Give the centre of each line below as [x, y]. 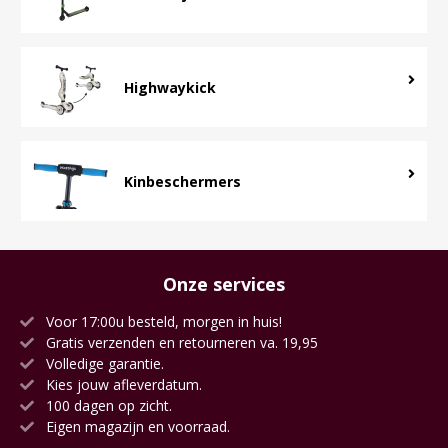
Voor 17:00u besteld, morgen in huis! [162, 320]
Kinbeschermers [182, 180]
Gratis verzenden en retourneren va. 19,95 [180, 341]
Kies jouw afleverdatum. [122, 383]
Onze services [224, 282]
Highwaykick [170, 86]
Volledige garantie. [103, 362]
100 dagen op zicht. [107, 404]
